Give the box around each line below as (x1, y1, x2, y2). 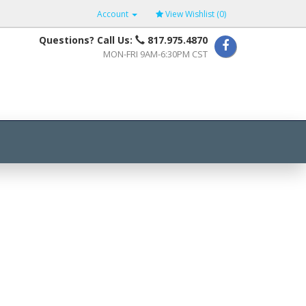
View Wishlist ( (165, 8, 219, 20)
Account (97, 8, 130, 20)
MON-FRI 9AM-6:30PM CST (103, 48, 208, 60)
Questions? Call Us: (39, 33, 135, 46)
